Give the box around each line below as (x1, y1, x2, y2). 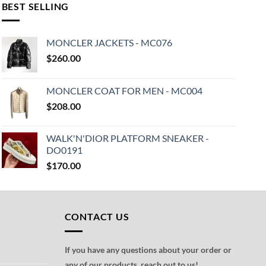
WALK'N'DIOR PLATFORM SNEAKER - (46, 132, 209, 144)
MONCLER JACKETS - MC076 (46, 37, 172, 49)
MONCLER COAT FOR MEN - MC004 (46, 85, 202, 97)
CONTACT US (64, 211, 129, 223)
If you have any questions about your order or (64, 244, 232, 255)
